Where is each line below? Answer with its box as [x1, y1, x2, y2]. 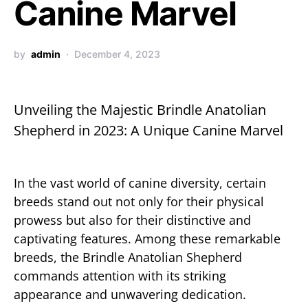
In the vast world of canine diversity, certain [14, 175, 266, 191]
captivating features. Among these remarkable [14, 230, 280, 247]
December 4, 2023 [74, 48, 160, 60]
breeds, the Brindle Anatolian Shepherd [14, 249, 242, 265]
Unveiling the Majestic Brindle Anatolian [14, 100, 266, 119]
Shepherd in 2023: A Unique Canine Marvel [14, 121, 283, 140]
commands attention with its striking [14, 267, 226, 284]
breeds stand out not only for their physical [14, 193, 264, 210]
